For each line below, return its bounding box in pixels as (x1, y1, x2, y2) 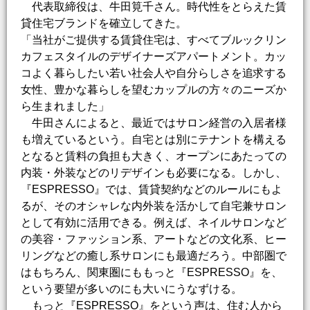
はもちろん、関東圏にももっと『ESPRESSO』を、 (21, 266, 282, 279)
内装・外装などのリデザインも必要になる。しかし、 (21, 167, 286, 179)
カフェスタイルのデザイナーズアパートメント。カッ (21, 51, 286, 63)
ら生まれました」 (21, 100, 109, 113)
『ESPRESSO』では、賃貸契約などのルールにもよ (21, 183, 282, 196)
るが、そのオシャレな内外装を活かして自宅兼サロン (21, 200, 286, 212)
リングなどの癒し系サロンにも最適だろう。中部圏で (21, 250, 286, 262)
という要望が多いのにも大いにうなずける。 (21, 283, 242, 295)
